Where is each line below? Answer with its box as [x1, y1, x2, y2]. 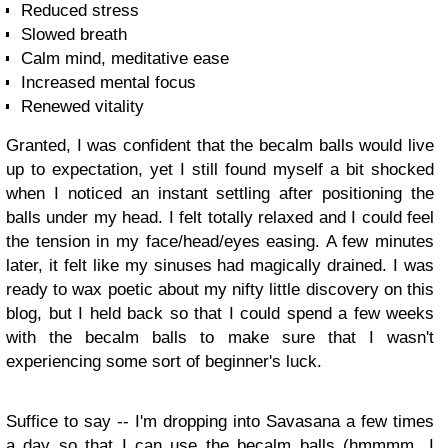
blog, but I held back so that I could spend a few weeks [6, 304, 434, 323]
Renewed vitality [21, 97, 144, 116]
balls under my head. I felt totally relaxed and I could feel [6, 208, 434, 227]
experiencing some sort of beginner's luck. [6, 352, 322, 371]
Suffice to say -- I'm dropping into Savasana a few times [6, 412, 434, 431]
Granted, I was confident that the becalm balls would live [6, 136, 434, 155]
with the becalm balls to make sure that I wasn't [6, 328, 434, 347]
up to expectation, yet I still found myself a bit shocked [6, 160, 434, 179]
